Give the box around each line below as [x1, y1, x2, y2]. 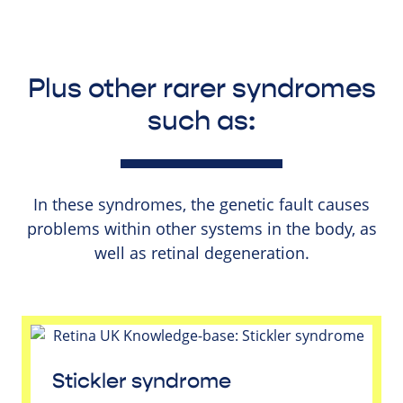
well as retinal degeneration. [94, 241, 309, 264]
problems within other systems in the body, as [26, 217, 377, 239]
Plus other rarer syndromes [27, 72, 376, 106]
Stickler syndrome [52, 368, 231, 394]
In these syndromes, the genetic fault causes [33, 193, 370, 215]
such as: [148, 104, 255, 139]
